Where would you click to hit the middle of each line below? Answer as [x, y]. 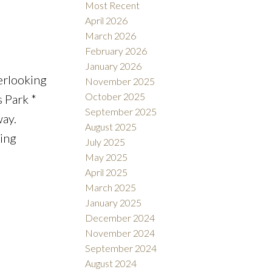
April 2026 [107, 21]
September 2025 [121, 112]
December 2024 [120, 218]
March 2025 [111, 188]
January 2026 [114, 66]
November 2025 [120, 81]
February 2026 [116, 51]
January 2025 [114, 203]
